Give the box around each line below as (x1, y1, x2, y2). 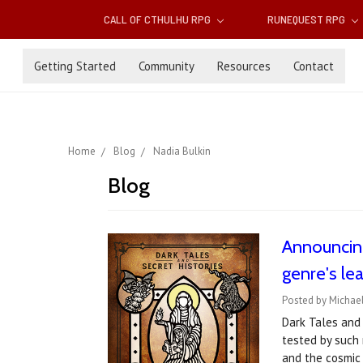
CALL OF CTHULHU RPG (104, 12, 214, 27)
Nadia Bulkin (153, 144, 211, 159)
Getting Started (34, 58, 116, 74)
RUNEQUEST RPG (267, 12, 348, 27)
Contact (293, 58, 334, 74)
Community (139, 58, 194, 74)
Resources (217, 58, 271, 74)
